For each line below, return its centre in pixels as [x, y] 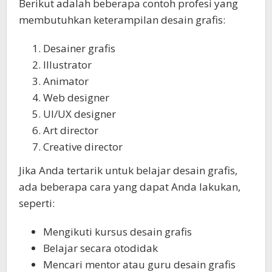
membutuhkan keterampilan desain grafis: [122, 20]
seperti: [37, 203]
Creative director [83, 147]
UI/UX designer [80, 114]
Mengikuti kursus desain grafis [117, 231]
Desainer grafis [79, 49]
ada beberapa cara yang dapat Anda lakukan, [130, 186]
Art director [71, 131]
